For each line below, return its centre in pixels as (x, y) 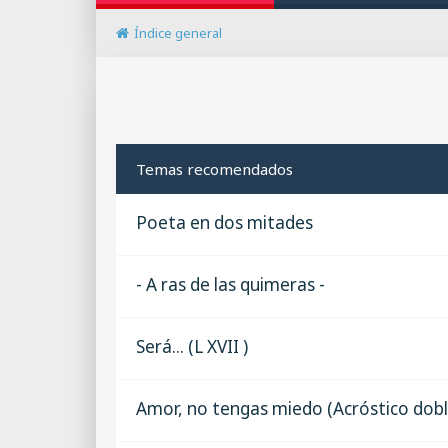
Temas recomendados (214, 168)
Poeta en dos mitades (224, 222)
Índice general (178, 32)
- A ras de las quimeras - (230, 284)
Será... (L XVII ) (192, 346)
